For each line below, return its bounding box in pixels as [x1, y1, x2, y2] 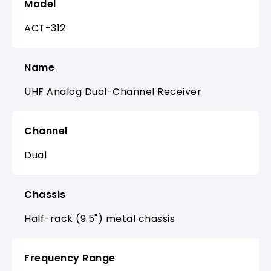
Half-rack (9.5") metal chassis [24, 211, 175, 226]
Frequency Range [24, 250, 116, 265]
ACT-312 [24, 21, 66, 35]
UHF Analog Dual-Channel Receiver [24, 84, 201, 99]
